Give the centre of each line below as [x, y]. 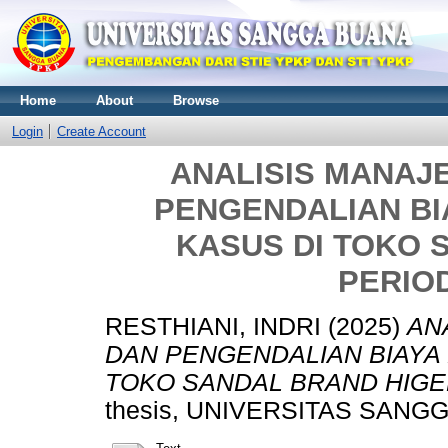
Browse [196, 100]
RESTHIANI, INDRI [213, 326]
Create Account [101, 131]
